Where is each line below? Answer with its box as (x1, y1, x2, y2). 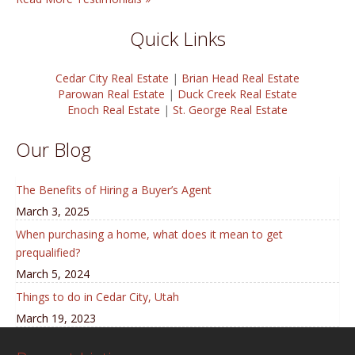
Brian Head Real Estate (181, 71, 300, 86)
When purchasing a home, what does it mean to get (16, 227, 283, 242)
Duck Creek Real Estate (177, 86, 297, 101)
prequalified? (16, 245, 80, 260)
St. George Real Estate (173, 102, 288, 117)
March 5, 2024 (16, 266, 90, 281)
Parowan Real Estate (58, 86, 165, 101)
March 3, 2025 (16, 204, 90, 219)
